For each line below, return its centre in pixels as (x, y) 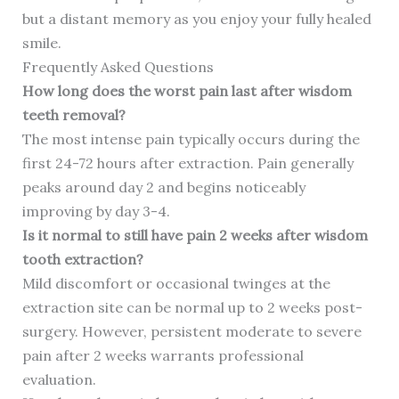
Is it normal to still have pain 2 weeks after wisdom (195, 236)
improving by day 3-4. (96, 212)
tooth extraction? (82, 260)
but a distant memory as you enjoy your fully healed (196, 19)
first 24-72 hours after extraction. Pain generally (187, 163)
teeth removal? (73, 115)
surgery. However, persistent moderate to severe (191, 332)
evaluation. (59, 380)
